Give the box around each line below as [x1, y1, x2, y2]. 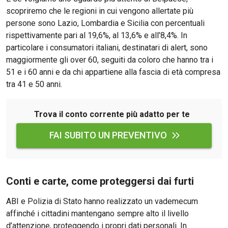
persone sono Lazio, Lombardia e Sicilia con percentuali [6, 18, 205, 28]
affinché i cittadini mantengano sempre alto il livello [6, 208, 189, 218]
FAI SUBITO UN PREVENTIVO [49, 129, 167, 140]
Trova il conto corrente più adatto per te [34, 109, 190, 119]
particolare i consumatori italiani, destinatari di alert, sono [6, 43, 208, 52]
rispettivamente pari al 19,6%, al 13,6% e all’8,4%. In [6, 31, 187, 40]
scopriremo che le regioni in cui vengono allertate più [6, 6, 193, 16]
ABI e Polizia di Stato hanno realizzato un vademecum [6, 196, 198, 206]
